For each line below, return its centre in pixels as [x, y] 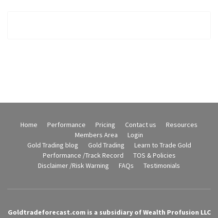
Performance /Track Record [83, 155]
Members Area [96, 135]
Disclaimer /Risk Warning [73, 165]
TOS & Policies [154, 155]
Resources [182, 125]
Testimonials [162, 165]
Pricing [105, 125]
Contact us [141, 125]
